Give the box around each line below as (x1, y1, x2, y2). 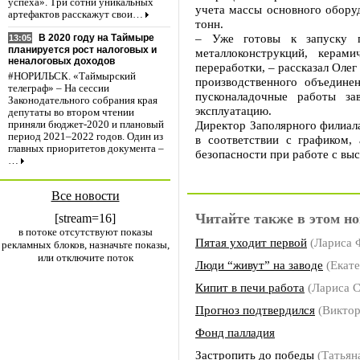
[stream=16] (55, 211, 116, 225)
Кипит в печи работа (195, 280, 305, 294)
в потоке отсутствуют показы (18, 226, 153, 238)
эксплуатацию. (195, 104, 272, 117)
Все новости (51, 189, 120, 202)
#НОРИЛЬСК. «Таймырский (8, 71, 136, 83)
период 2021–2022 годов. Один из (8, 131, 163, 143)
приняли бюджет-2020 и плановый (8, 119, 164, 131)
